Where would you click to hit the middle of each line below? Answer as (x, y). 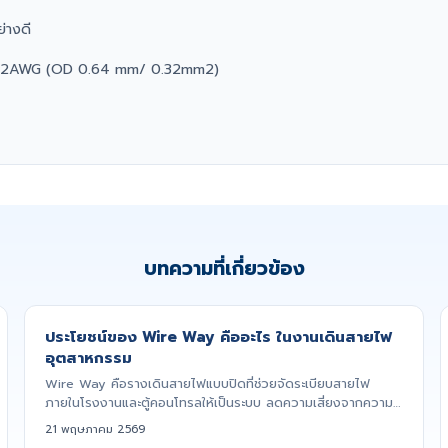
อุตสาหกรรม (88, 358)
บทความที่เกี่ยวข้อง (224, 269)
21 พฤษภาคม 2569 (95, 430)
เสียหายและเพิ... (85, 422)
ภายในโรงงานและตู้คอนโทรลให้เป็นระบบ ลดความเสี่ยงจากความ (219, 403)
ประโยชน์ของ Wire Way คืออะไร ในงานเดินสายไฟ (218, 337)
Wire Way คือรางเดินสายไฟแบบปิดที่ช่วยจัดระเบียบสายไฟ (207, 384)
